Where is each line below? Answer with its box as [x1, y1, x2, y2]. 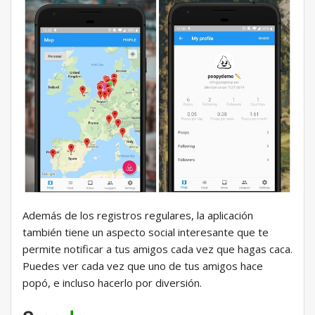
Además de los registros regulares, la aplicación [22, 208, 253, 223]
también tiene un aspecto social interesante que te [22, 225, 269, 240]
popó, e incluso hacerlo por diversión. [22, 276, 202, 290]
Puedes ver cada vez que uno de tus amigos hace [22, 259, 263, 274]
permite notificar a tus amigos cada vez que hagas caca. [22, 242, 292, 257]
